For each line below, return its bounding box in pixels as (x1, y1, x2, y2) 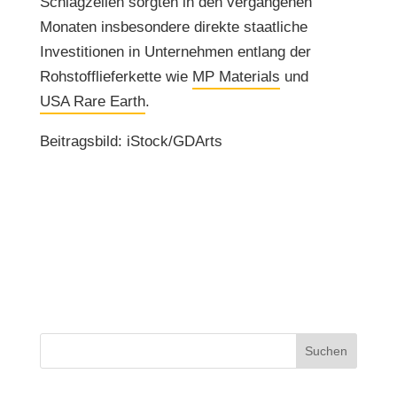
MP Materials (191, 68, 280, 85)
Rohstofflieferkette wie (39, 68, 192, 85)
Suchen (305, 344, 348, 358)
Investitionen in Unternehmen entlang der (39, 43, 311, 60)
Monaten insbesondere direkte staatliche (39, 19, 307, 35)
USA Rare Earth (39, 93, 145, 110)
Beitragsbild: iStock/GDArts (39, 133, 222, 150)
